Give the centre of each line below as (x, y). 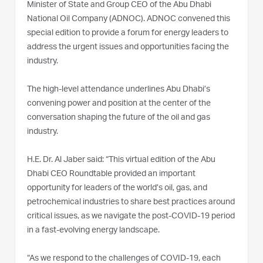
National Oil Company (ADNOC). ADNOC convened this (129, 20)
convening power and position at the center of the (119, 104)
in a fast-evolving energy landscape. (93, 231)
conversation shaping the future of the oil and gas (119, 118)
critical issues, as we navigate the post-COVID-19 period (131, 217)
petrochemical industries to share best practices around (131, 203)
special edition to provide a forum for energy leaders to (128, 34)
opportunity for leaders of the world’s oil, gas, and (117, 189)
